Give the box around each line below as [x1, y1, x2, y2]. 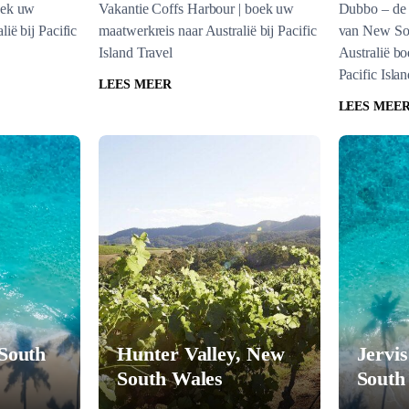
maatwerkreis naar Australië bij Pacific [99, 23, 317, 38]
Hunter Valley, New [117, 342, 285, 365]
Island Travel [99, 45, 173, 60]
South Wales [117, 367, 224, 390]
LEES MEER [99, 78, 172, 91]
